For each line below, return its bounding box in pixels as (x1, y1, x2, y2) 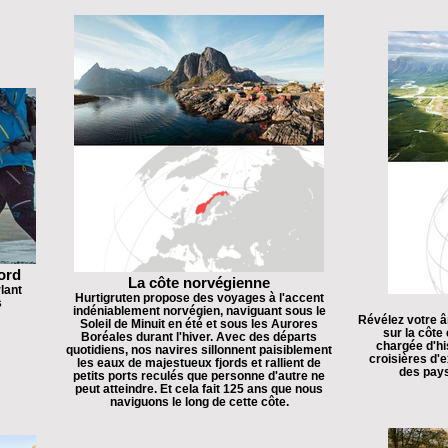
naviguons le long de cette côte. (109, 395, 289, 408)
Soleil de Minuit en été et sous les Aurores (80, 317, 318, 330)
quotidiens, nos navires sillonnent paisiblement (66, 343, 332, 356)
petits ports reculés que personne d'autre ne (73, 369, 325, 382)
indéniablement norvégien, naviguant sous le (72, 304, 326, 317)
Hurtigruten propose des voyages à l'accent (74, 291, 324, 304)
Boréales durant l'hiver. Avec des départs (81, 330, 317, 343)
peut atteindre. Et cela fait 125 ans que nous (75, 382, 323, 395)
